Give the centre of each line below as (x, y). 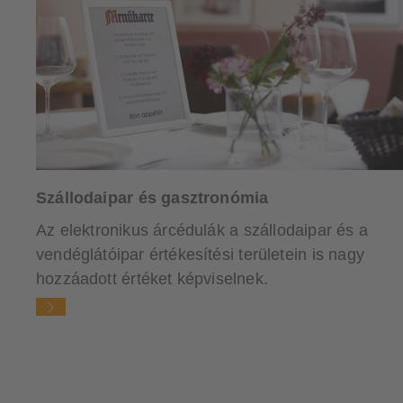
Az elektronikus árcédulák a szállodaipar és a (202, 230)
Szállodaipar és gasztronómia (152, 197)
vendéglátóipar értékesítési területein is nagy (200, 254)
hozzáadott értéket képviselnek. (152, 278)
